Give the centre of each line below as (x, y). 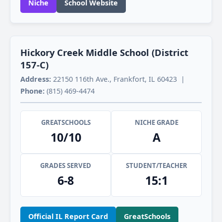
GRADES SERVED (66, 166)
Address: (36, 79)
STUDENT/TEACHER (156, 166)
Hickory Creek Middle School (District (104, 53)
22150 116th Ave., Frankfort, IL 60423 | (119, 79)
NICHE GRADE (156, 123)
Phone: (32, 91)
